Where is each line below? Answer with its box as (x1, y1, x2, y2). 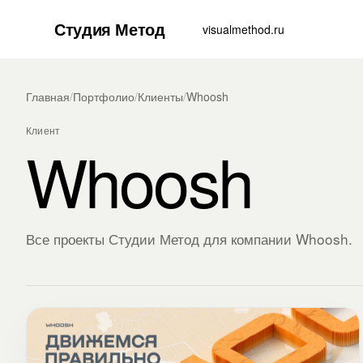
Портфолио (73, 88, 135, 105)
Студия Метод (54, 17, 165, 41)
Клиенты (138, 88, 183, 105)
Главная (26, 88, 70, 105)
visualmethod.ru (203, 20, 285, 37)
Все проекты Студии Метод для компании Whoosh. (26, 228, 352, 249)
